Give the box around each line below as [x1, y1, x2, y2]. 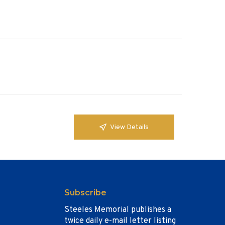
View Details [110, 123, 149, 132]
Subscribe [64, 188, 106, 197]
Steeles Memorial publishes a [64, 205, 171, 215]
